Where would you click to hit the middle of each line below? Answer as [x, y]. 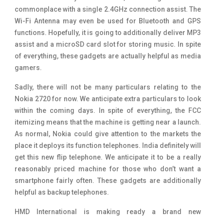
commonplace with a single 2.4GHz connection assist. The [108, 9]
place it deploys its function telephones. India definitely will [108, 145]
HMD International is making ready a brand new [108, 211]
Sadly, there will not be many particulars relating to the [108, 87]
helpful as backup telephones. [62, 192]
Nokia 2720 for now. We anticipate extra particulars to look [108, 99]
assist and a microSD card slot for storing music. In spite [108, 44]
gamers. [28, 67]
